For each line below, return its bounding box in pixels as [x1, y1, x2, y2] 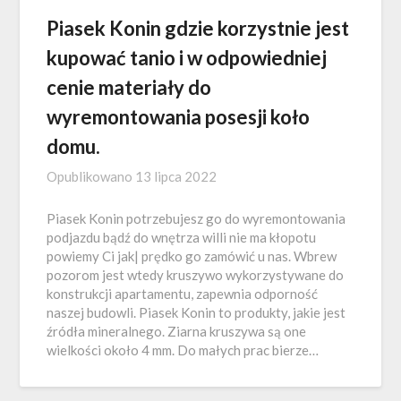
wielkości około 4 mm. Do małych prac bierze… [47, 341, 320, 358]
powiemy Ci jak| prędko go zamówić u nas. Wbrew [47, 247, 337, 264]
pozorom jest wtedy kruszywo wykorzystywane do [47, 266, 345, 283]
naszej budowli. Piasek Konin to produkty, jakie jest [47, 303, 346, 320]
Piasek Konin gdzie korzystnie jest [47, 15, 350, 40]
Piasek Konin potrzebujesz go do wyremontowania [47, 209, 346, 226]
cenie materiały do [47, 74, 212, 99]
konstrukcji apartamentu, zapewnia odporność [47, 285, 319, 302]
